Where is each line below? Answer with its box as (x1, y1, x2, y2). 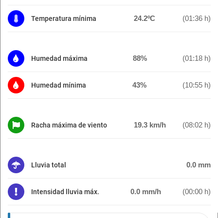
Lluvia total (31, 161, 66, 169)
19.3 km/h (133, 121, 166, 129)
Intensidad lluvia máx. (31, 187, 99, 196)
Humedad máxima (31, 54, 88, 62)
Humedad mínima (31, 81, 86, 89)
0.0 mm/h (130, 187, 161, 196)
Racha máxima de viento (31, 121, 107, 129)
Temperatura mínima (31, 14, 96, 22)
